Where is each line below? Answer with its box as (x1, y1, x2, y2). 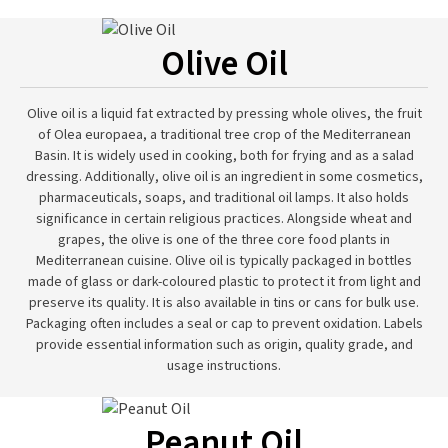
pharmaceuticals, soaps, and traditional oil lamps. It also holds (39, 188, 409, 208)
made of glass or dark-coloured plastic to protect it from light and (27, 272, 421, 292)
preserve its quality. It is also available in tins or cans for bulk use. (29, 293, 419, 313)
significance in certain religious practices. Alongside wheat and (36, 209, 412, 229)
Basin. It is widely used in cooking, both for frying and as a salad (34, 146, 414, 166)
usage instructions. (167, 356, 281, 376)
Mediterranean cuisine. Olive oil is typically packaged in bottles (36, 251, 412, 271)
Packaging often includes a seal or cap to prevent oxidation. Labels (25, 314, 423, 334)
